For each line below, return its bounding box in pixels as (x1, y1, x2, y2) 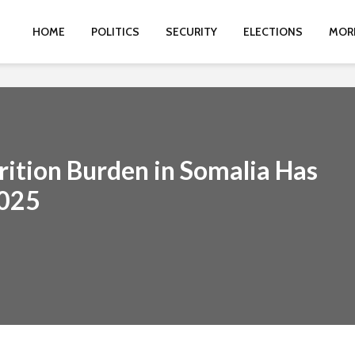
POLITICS (91, 25, 139, 39)
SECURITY (166, 25, 217, 39)
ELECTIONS (243, 25, 303, 39)
